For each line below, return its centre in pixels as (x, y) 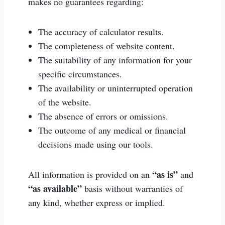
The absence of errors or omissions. (103, 116)
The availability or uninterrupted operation (116, 88)
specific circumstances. (80, 74)
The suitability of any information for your (115, 60)
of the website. (65, 102)
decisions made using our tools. (96, 144)
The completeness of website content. (106, 46)
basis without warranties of (132, 188)
